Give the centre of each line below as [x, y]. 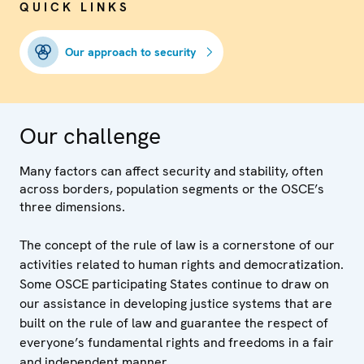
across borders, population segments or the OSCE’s [172, 188]
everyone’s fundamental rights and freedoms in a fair [177, 342]
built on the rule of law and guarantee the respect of [174, 323]
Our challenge [90, 135]
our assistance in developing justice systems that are [176, 303]
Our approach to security [131, 52]
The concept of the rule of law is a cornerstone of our [177, 245]
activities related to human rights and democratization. [182, 264]
